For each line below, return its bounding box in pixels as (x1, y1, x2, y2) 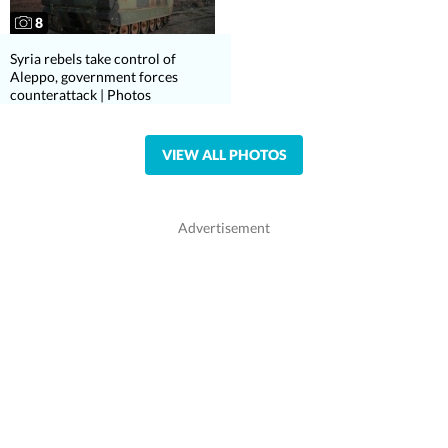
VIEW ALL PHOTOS (161, 146, 287, 164)
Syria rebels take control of (10, 50, 176, 68)
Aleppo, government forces (10, 68, 178, 86)
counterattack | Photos (10, 86, 151, 104)
